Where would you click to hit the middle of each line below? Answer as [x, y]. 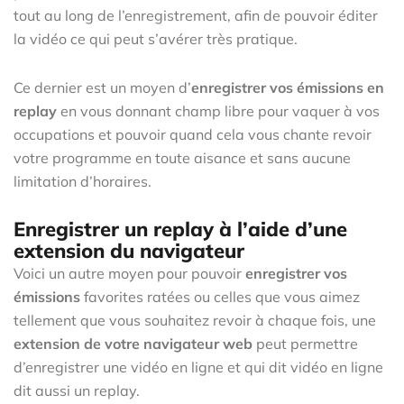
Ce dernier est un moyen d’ [102, 87]
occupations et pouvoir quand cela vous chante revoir [193, 134]
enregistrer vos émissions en [288, 87]
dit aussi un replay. [77, 390]
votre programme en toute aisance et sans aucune [182, 157]
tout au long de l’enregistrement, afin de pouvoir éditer [196, 15]
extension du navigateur [129, 250]
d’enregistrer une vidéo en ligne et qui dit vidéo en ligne [198, 367]
